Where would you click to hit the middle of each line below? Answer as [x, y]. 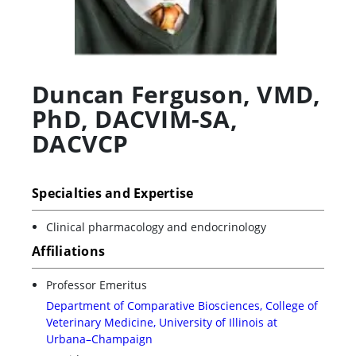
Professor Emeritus [97, 284]
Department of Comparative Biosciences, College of [182, 305]
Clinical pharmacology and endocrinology [156, 226]
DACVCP [80, 143]
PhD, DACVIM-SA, [135, 118]
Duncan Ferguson [137, 94]
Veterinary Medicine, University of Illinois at [162, 322]
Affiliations [69, 251]
